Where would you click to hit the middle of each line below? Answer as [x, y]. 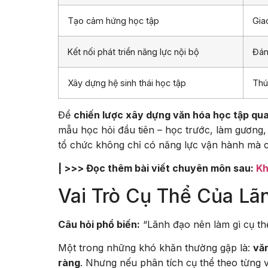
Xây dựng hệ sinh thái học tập [127, 83]
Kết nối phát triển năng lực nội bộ [133, 51]
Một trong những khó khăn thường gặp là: [156, 248]
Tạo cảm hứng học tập [113, 20]
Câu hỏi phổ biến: [99, 224]
